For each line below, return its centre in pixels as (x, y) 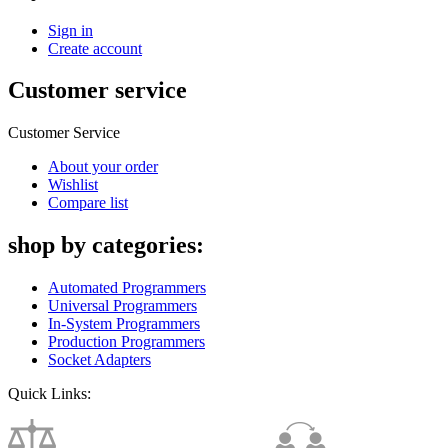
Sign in (70, 30)
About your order (103, 167)
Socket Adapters (99, 360)
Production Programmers (126, 342)
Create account (95, 48)
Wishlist (73, 185)
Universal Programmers (122, 306)
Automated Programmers (127, 288)
